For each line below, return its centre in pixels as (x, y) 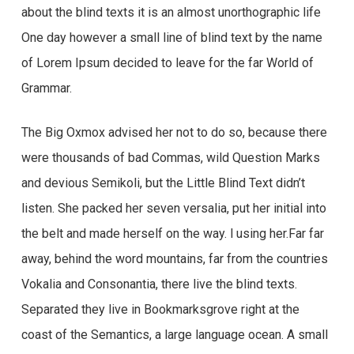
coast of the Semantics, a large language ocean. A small (174, 335)
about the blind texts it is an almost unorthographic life (171, 12)
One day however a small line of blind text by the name (171, 38)
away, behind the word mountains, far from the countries (174, 259)
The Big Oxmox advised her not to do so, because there (174, 132)
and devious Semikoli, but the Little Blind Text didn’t (163, 183)
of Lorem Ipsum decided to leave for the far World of (167, 63)
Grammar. (46, 88)
